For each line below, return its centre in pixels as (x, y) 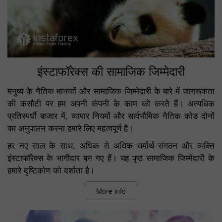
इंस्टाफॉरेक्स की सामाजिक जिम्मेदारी (111, 71)
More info (111, 191)
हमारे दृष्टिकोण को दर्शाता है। (51, 170)
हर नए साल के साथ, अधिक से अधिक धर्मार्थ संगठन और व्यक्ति (111, 145)
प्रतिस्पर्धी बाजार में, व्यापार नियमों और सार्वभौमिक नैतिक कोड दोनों (111, 115)
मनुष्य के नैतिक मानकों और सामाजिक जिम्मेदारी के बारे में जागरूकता (111, 90)
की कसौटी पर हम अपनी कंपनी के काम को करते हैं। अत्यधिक (111, 103)
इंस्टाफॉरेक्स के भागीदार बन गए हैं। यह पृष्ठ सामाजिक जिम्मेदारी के (111, 157)
